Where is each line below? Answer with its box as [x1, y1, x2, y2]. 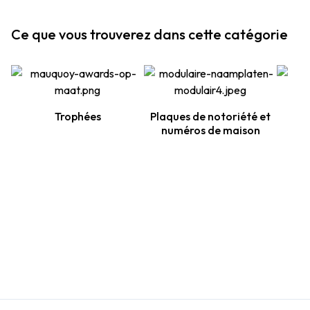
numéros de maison [161, 123, 260, 137]
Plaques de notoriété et [150, 109, 271, 123]
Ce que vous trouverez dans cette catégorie [11, 26, 288, 43]
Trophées [54, 109, 101, 123]
